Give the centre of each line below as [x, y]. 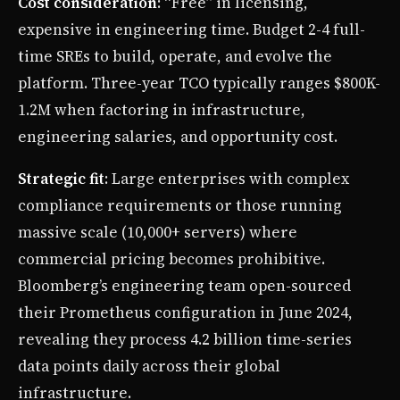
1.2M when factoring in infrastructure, [162, 110]
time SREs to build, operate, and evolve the [175, 57]
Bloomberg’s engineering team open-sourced [184, 286]
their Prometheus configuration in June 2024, [185, 313]
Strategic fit [61, 179]
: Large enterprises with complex [227, 179]
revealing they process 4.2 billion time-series [185, 340]
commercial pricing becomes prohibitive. [171, 259]
